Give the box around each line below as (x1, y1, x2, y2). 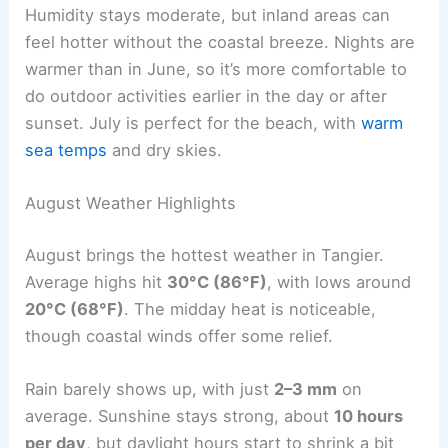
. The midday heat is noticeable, (124, 298, 377, 319)
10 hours (334, 405, 404, 426)
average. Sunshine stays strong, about (25, 405, 335, 426)
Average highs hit (25, 271, 168, 292)
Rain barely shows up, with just (25, 378, 275, 399)
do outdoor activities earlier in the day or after (25, 85, 388, 106)
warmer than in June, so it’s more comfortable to (25, 58, 408, 79)
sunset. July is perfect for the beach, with (25, 112, 362, 133)
